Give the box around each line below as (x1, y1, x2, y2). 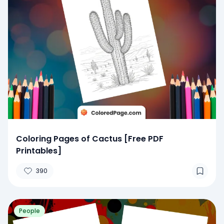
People (19, 206, 40, 215)
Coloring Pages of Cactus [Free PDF (16, 132, 163, 144)
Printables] (16, 144, 61, 156)
